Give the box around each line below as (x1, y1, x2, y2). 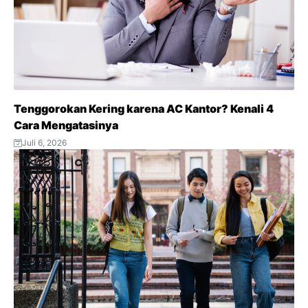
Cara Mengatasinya (14, 118, 118, 132)
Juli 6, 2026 (22, 137, 67, 148)
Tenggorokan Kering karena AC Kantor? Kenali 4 (14, 101, 274, 115)
